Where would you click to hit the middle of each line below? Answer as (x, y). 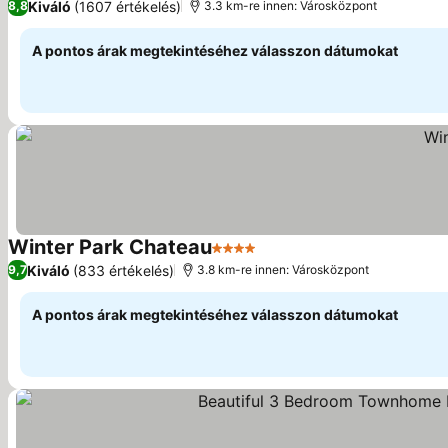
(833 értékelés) (123, 270)
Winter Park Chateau (110, 247)
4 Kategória (255, 258)
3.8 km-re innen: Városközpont (283, 269)
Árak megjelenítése (331, 258)
